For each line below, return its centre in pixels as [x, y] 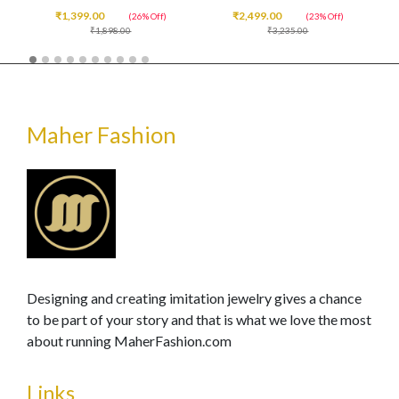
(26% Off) [148, 16]
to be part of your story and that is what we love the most [199, 319]
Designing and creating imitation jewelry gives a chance [194, 298]
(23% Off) [325, 16]
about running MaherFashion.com [129, 341]
